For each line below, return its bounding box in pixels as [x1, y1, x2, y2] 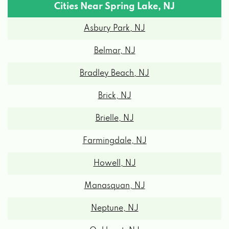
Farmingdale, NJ [82, 136, 147, 145]
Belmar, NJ [94, 47, 135, 55]
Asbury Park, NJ [84, 24, 145, 33]
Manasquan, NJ [84, 181, 145, 190]
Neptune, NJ [90, 204, 139, 213]
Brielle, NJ [95, 114, 134, 123]
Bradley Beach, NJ [80, 69, 149, 78]
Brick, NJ [98, 91, 131, 100]
